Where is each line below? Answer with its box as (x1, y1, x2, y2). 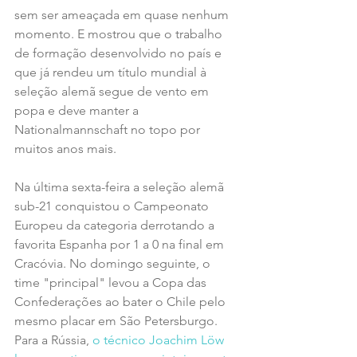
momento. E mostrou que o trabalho (14, 26, 226, 42)
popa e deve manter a (14, 103, 142, 119)
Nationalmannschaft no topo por (14, 122, 203, 138)
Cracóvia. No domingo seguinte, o (14, 256, 214, 272)
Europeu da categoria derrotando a (14, 218, 218, 233)
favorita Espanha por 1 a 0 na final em (14, 237, 227, 253)
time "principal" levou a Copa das (14, 275, 210, 291)
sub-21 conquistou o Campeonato (14, 198, 212, 214)
